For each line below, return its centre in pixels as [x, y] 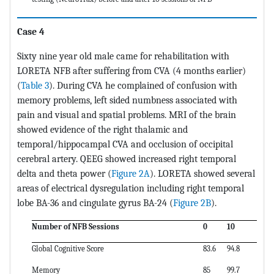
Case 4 [31, 32]
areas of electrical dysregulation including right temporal [131, 188]
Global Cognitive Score [68, 249]
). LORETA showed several [202, 174]
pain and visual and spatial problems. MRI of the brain [127, 115]
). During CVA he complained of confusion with [143, 86]
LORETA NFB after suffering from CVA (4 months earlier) [131, 71]
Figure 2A [131, 174]
